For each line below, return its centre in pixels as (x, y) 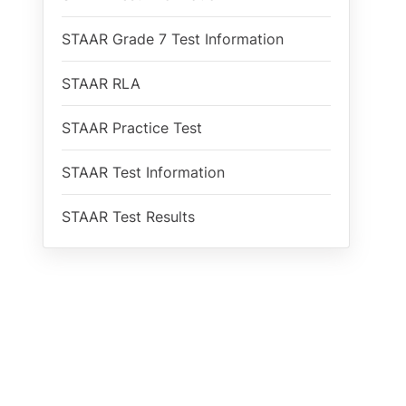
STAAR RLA (101, 83)
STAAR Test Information (143, 172)
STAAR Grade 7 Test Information (173, 39)
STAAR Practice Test (132, 128)
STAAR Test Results (128, 217)
